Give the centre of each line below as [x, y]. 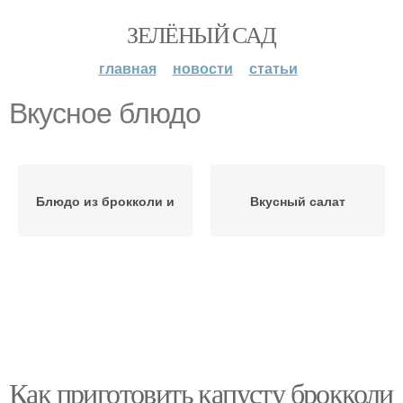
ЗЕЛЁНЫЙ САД [201, 34]
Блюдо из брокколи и [105, 201]
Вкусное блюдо [105, 113]
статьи [273, 68]
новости [202, 68]
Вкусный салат [298, 201]
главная [127, 68]
